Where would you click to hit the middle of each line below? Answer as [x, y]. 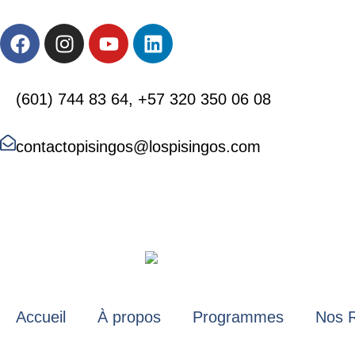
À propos [129, 317]
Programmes [238, 317]
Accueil [41, 317]
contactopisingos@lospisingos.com [138, 147]
